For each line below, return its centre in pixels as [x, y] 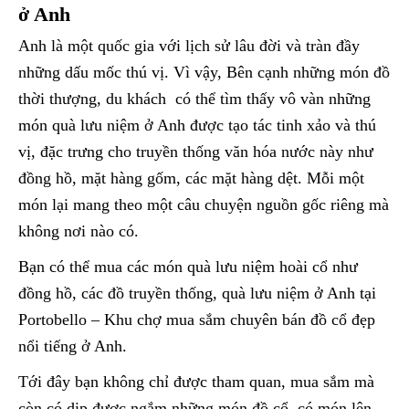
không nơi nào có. [79, 231]
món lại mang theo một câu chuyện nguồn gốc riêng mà [204, 204]
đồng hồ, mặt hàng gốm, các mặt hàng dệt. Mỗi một [191, 178]
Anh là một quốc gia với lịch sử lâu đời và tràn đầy [189, 45]
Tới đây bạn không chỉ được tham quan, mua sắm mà [196, 381]
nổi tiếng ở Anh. [73, 346]
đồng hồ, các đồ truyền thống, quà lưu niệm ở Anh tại [197, 293]
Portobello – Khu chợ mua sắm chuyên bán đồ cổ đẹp [197, 319]
